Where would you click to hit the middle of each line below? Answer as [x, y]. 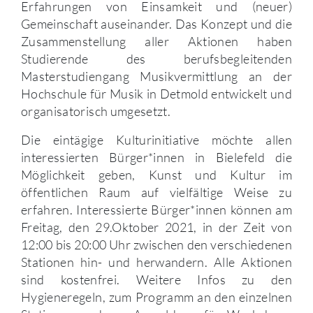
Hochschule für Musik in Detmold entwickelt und [156, 93]
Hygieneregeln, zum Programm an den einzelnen [156, 297]
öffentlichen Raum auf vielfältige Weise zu [156, 192]
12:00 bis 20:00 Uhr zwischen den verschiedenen [156, 244]
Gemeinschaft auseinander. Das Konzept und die [156, 23]
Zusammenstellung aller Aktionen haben [156, 41]
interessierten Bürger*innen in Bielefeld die [156, 157]
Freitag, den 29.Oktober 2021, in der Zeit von [156, 227]
